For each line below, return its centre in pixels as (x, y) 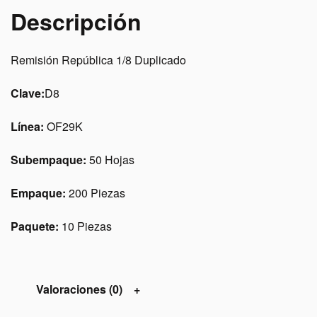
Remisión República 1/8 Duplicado (98, 60)
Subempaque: (50, 160)
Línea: (29, 126)
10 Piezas (87, 226)
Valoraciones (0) (79, 289)
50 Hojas (112, 160)
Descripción (76, 21)
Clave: (28, 93)
